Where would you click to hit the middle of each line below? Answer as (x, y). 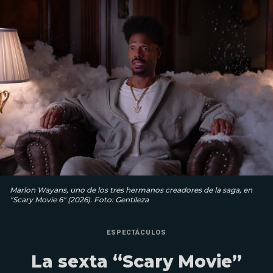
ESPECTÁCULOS (136, 233)
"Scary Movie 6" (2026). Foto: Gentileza (79, 200)
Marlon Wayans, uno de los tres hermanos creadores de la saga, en (131, 190)
